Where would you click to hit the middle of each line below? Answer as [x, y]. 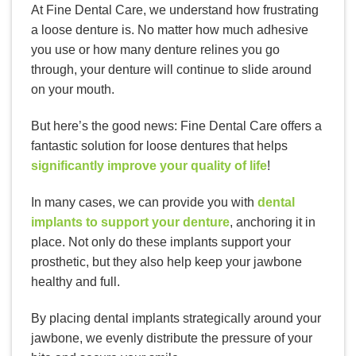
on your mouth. [73, 90]
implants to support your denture [130, 222]
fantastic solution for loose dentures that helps [159, 146]
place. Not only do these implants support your [161, 242]
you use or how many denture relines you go [155, 50]
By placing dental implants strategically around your [176, 318]
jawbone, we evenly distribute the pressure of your [172, 338]
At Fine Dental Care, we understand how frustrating [175, 10]
